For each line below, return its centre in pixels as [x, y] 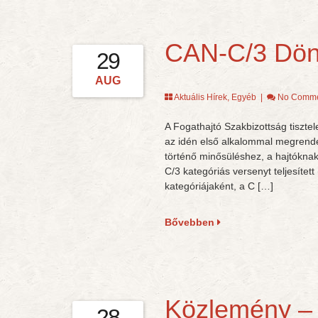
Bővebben [191, 222]
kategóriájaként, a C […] [219, 186]
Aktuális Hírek [200, 97]
